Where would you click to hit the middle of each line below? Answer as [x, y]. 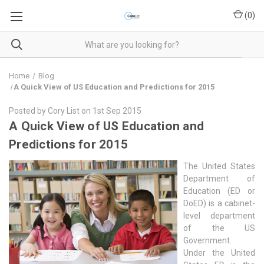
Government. [207, 240]
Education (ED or [219, 191]
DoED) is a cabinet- [219, 203]
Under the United [219, 253]
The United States [219, 166]
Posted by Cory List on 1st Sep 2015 [75, 111]
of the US [219, 228]
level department [219, 215]
